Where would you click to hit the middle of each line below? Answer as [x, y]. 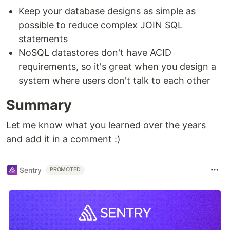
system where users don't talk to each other [114, 80]
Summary [39, 105]
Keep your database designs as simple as [107, 11]
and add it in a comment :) [63, 139]
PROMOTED [65, 170]
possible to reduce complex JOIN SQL [101, 25]
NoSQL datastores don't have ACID [95, 53]
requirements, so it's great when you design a [117, 66]
